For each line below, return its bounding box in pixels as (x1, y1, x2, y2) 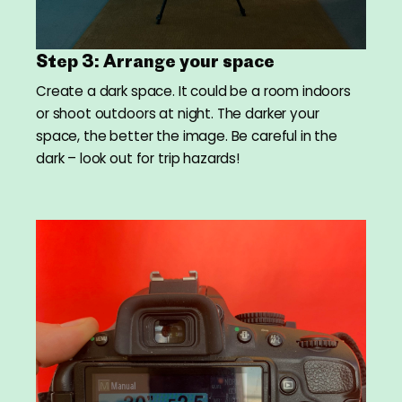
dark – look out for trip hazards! (36, 149, 240, 169)
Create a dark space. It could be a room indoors (36, 82, 351, 101)
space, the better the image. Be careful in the (36, 127, 338, 146)
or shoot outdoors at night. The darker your (36, 104, 319, 124)
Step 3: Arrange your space (36, 50, 275, 73)
